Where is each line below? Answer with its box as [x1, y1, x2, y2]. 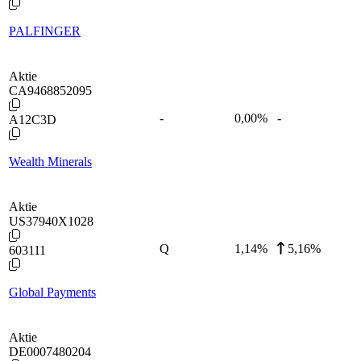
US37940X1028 [9, 214, 93, 228]
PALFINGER [9, 23, 81, 38]
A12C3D [9, 112, 56, 127]
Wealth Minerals [9, 154, 92, 168]
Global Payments [9, 284, 96, 299]
